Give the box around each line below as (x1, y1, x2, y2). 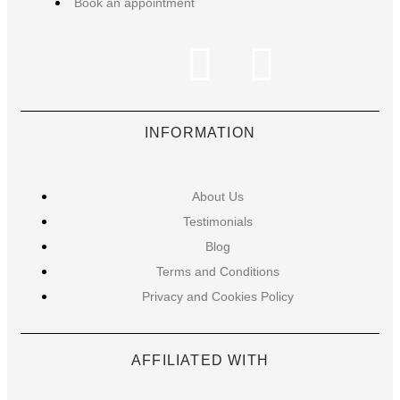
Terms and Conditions (156, 263, 279, 279)
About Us (192, 188, 244, 204)
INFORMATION (144, 124, 256, 140)
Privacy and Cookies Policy (142, 288, 294, 304)
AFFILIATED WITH (131, 353, 269, 369)
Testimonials (183, 213, 253, 229)
